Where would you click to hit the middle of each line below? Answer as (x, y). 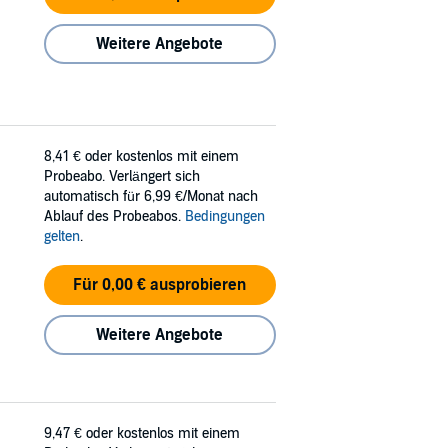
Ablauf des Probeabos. (114, 216)
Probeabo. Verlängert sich (122, 176)
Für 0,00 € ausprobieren (160, 285)
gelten (62, 236)
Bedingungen (225, 216)
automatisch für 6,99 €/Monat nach (151, 196)
